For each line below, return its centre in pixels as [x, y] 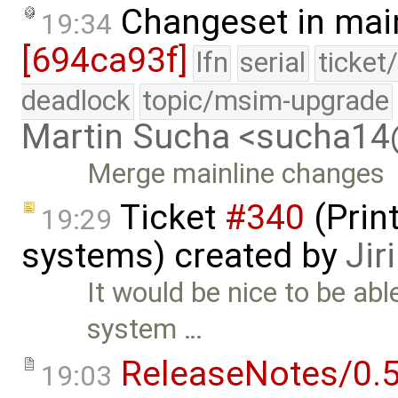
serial [273, 62]
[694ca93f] [104, 60]
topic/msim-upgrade [266, 100]
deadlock [76, 100]
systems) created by [183, 256]
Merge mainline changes [236, 173]
